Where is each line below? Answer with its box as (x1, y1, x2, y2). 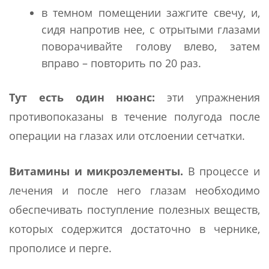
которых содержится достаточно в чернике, (9, 221, 260, 236)
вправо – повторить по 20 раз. (41, 55, 201, 70)
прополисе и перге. (9, 240, 112, 255)
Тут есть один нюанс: (9, 89, 156, 104)
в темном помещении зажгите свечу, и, (41, 5, 260, 20)
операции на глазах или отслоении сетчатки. (9, 128, 245, 143)
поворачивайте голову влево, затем (41, 38, 260, 53)
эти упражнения (155, 89, 261, 104)
